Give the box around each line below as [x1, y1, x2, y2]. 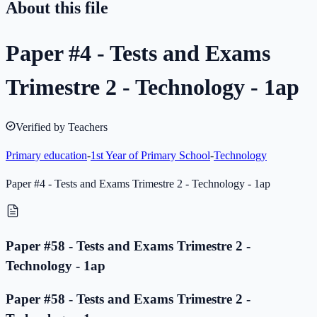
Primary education [6, 149, 87, 162]
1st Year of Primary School [91, 149, 210, 162]
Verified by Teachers [16, 121, 108, 134]
